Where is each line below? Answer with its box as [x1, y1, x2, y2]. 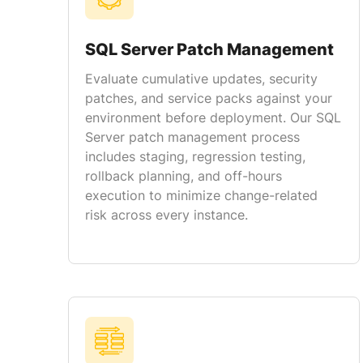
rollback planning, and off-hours [85, 168, 282, 184]
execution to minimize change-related [85, 187, 318, 203]
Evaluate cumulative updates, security [85, 70, 318, 87]
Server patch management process [85, 129, 300, 145]
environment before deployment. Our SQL [85, 109, 341, 126]
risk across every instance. [85, 207, 248, 223]
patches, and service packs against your [85, 90, 332, 106]
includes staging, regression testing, [85, 148, 305, 164]
